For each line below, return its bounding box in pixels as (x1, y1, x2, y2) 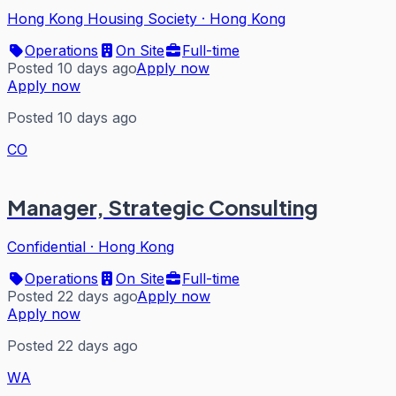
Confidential (7, 238, 86, 256)
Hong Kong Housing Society (7, 10, 197, 28)
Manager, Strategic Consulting (7, 194, 318, 221)
